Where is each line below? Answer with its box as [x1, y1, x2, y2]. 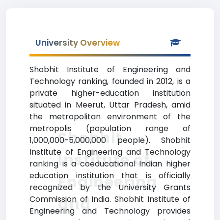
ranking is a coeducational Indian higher [29, 158, 191, 169]
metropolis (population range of [29, 123, 191, 134]
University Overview [35, 37, 120, 49]
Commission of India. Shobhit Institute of [29, 193, 191, 205]
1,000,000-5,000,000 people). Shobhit [29, 135, 191, 146]
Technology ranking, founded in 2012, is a [29, 76, 191, 87]
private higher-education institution [29, 87, 191, 99]
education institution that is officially [29, 170, 191, 181]
